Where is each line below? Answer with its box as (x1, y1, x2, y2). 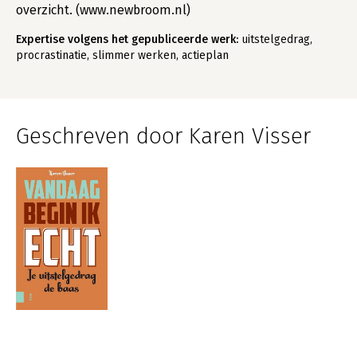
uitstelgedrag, (238, 33, 312, 46)
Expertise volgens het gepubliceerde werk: (16, 33, 238, 46)
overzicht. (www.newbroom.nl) (16, 2, 190, 18)
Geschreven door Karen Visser (16, 123, 311, 149)
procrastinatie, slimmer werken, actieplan (16, 49, 229, 62)
